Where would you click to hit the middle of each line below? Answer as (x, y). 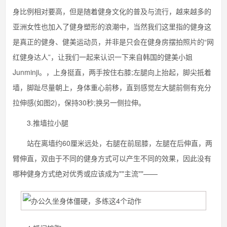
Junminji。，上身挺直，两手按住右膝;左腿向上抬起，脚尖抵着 (112, 72)
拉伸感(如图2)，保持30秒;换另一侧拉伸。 (79, 102)
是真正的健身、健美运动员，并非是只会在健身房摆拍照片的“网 (113, 42)
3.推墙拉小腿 (44, 123)
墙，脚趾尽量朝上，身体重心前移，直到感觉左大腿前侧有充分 (112, 87)
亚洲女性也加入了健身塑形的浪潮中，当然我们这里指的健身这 (112, 26)
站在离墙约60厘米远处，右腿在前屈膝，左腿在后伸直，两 (112, 143)
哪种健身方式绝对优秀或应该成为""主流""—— (85, 173)
